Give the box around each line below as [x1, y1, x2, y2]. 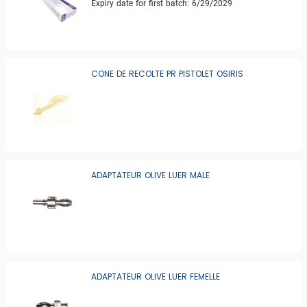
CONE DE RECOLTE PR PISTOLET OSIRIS [91, 68, 244, 80]
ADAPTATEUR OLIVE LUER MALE [91, 169, 210, 182]
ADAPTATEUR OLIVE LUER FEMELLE [91, 271, 221, 283]
